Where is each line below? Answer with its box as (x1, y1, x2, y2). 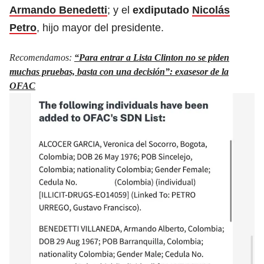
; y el (107, 4, 133, 16)
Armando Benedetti (9, 4, 107, 16)
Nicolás (192, 4, 230, 16)
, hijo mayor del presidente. (37, 21, 164, 34)
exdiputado (133, 4, 192, 16)
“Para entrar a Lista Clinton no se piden (74, 52, 229, 62)
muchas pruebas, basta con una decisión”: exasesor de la (9, 66, 229, 77)
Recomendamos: (9, 52, 74, 62)
